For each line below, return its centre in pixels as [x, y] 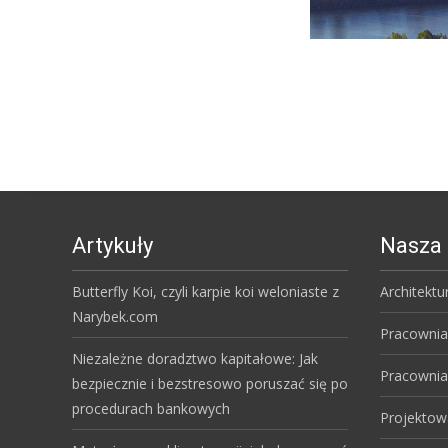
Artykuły [112, 245]
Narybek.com [115, 316]
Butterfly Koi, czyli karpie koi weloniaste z [205, 291]
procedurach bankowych [151, 408]
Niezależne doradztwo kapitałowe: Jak [195, 358]
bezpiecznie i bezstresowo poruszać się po [210, 383]
